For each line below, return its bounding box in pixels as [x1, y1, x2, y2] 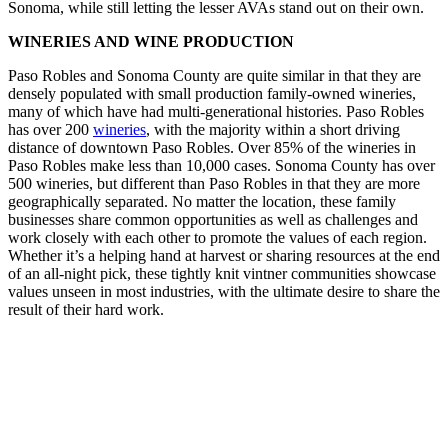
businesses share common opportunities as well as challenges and [8, 211, 418, 229]
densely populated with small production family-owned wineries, [8, 85, 416, 103]
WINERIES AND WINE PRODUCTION [8, 33, 298, 51]
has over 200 [8, 121, 93, 139]
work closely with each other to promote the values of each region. [8, 229, 427, 247]
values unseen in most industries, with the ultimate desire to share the [8, 283, 440, 301]
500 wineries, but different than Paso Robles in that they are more [8, 175, 420, 193]
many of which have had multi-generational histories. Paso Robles [8, 103, 424, 121]
